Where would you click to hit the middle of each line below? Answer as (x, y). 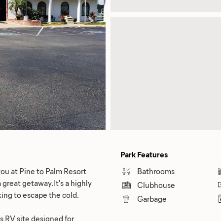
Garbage (152, 199)
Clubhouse (156, 185)
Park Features (144, 154)
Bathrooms (156, 171)
